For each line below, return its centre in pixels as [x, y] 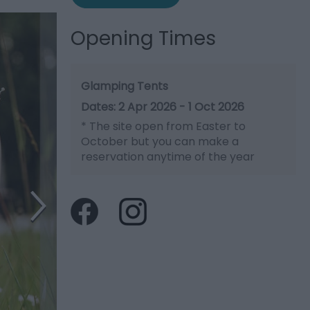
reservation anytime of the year [168, 157]
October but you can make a [160, 142]
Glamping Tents [125, 86]
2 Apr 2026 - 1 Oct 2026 [181, 107]
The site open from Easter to [166, 126]
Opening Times [143, 38]
